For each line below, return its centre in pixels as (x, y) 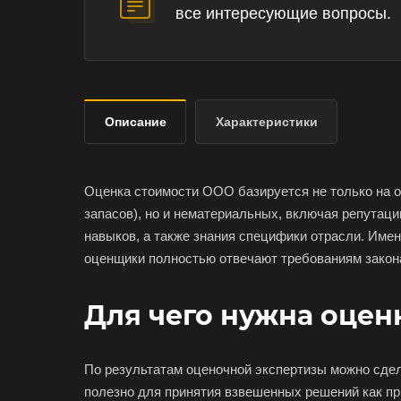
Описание (136, 121)
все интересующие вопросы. (283, 13)
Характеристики (267, 121)
